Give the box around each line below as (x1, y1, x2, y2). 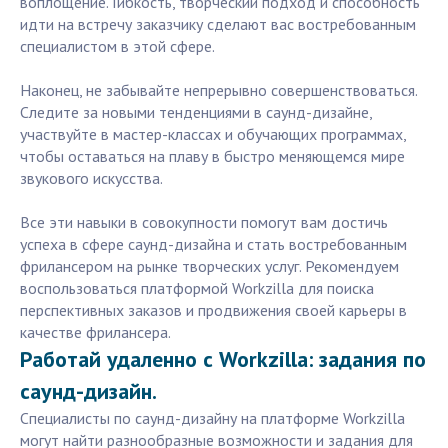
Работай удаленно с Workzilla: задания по (20, 345, 426, 374)
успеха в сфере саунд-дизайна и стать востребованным (20, 234, 407, 255)
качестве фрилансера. (20, 322, 171, 343)
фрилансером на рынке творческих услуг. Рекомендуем (20, 256, 399, 277)
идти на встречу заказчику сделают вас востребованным (20, 14, 416, 35)
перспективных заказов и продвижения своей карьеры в (20, 300, 407, 321)
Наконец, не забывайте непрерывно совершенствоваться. (20, 80, 417, 101)
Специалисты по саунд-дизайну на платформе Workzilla (20, 408, 405, 429)
